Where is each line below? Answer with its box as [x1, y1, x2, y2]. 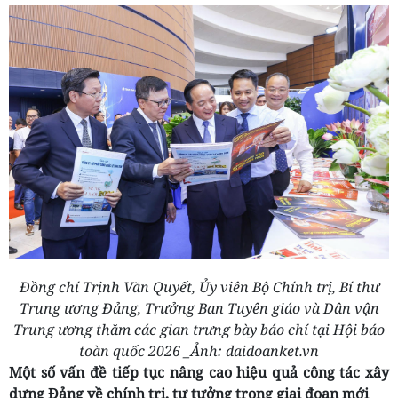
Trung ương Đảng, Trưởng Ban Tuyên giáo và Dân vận [19, 298, 379, 319]
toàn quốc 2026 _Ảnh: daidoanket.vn [79, 341, 319, 362]
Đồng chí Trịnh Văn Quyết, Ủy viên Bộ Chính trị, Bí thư [19, 277, 379, 298]
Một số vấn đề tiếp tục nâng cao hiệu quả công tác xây [9, 362, 389, 383]
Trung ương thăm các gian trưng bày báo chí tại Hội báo [13, 320, 385, 340]
